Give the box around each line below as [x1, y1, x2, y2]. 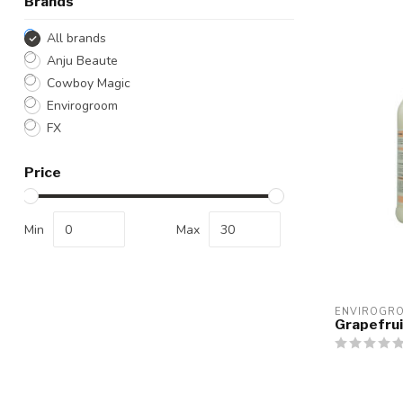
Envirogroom [47, 97, 118, 114]
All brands [47, 30, 106, 47]
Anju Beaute [47, 52, 118, 69]
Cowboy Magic [47, 75, 130, 92]
